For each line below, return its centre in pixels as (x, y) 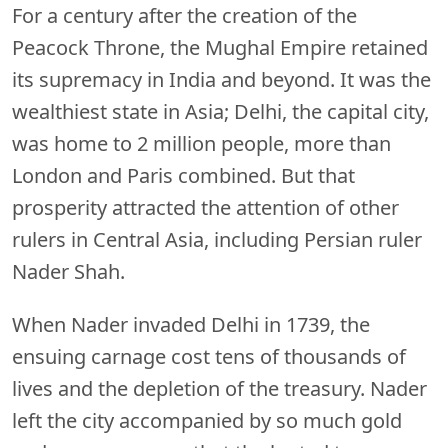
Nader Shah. (68, 271)
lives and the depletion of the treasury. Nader (219, 388)
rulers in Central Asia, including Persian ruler (217, 239)
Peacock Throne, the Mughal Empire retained (220, 47)
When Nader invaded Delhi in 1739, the (191, 324)
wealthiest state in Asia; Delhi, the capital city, (220, 111)
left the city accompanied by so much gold (207, 420)
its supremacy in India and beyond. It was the (221, 79)
